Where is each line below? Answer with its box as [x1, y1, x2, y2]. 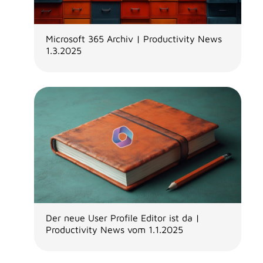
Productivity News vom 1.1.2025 [45, 224, 183, 235]
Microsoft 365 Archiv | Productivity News [45, 33, 222, 44]
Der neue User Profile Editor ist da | [45, 212, 200, 223]
